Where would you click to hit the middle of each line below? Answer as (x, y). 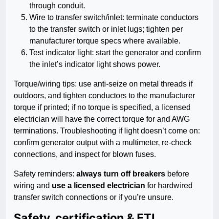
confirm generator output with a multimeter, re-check (103, 143)
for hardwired (169, 186)
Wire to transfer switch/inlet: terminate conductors (114, 18)
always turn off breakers (121, 174)
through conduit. (57, 6)
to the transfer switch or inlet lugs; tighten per (106, 29)
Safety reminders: (45, 174)
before (177, 174)
